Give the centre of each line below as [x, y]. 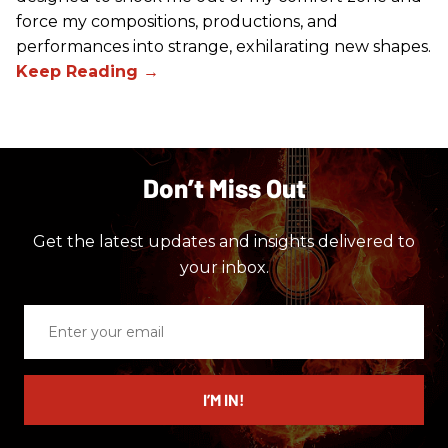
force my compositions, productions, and [177, 22]
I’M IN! [224, 400]
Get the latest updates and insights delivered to [224, 242]
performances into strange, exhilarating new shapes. [223, 47]
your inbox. [224, 268]
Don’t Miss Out [224, 188]
